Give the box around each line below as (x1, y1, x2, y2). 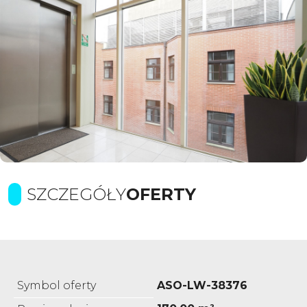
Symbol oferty (17, 278, 96, 292)
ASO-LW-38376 (157, 278, 247, 292)
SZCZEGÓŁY (27, 184, 126, 204)
